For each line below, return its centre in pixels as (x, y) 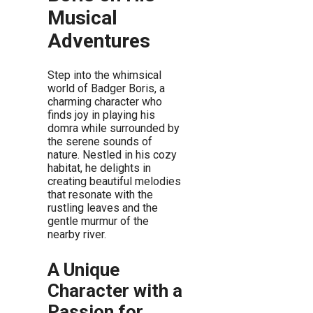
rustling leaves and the (103, 208)
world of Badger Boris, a (106, 89)
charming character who (105, 102)
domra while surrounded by (114, 129)
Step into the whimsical (104, 75)
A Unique (83, 270)
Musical (82, 17)
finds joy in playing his (101, 115)
